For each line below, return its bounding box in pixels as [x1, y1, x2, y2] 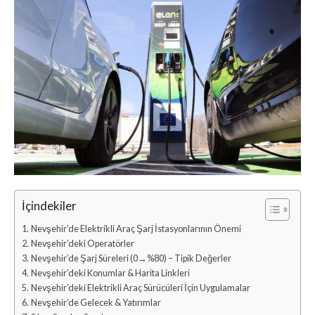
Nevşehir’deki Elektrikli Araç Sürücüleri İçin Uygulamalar [30, 282, 250, 293]
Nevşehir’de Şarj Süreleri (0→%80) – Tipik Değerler [30, 252, 231, 264]
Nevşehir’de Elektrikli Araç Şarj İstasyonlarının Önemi [30, 223, 241, 234]
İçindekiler [22, 198, 77, 214]
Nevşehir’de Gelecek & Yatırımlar [30, 297, 161, 308]
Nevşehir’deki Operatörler [30, 238, 134, 249]
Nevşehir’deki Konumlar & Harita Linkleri [30, 267, 190, 278]
